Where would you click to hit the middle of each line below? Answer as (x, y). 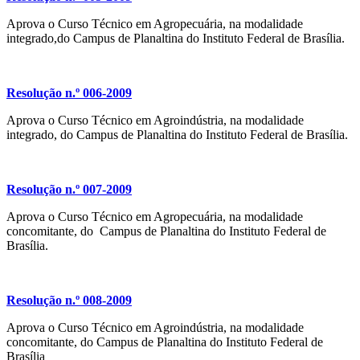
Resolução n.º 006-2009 (69, 93)
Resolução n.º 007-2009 (69, 190)
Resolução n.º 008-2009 (69, 301)
